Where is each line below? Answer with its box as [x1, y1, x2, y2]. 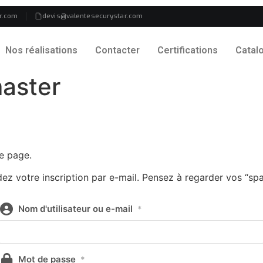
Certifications [157, 45, 218, 56]
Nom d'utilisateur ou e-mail [18, 203, 133, 214]
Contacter [95, 45, 140, 56]
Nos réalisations [5, 45, 78, 56]
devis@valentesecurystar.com [42, 11, 143, 21]
